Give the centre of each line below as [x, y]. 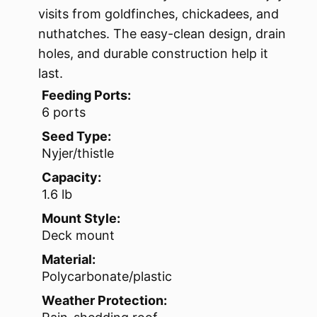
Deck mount [78, 236]
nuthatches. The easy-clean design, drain [162, 34]
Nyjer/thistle [78, 154]
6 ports [64, 113]
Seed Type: [76, 137]
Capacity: [71, 178]
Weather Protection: [104, 301]
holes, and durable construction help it [153, 54]
